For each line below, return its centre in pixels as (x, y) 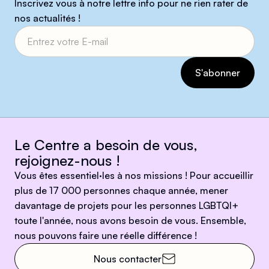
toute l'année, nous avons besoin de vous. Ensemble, (130, 220)
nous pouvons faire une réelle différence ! (106, 235)
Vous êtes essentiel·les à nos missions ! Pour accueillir (134, 175)
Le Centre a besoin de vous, (106, 144)
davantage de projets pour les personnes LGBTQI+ (126, 205)
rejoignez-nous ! (67, 160)
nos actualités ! (47, 18)
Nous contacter (127, 258)
